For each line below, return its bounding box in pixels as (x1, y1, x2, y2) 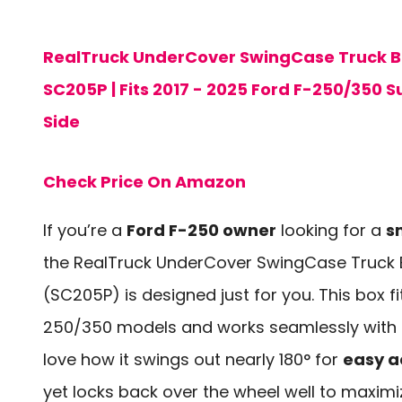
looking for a (276, 219, 386, 242)
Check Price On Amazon (43, 170, 246, 194)
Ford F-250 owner (127, 219, 276, 242)
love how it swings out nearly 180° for (43, 348, 343, 371)
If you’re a (43, 219, 127, 242)
